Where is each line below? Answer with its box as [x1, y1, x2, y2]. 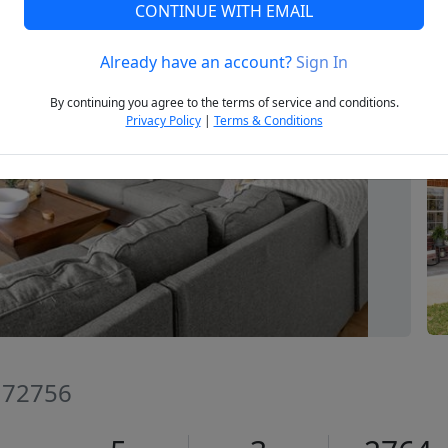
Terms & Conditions [213, 112, 323, 130]
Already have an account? [100, 51, 296, 74]
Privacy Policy [125, 112, 201, 130]
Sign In [296, 51, 348, 74]
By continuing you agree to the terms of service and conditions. [49, 94, 399, 112]
